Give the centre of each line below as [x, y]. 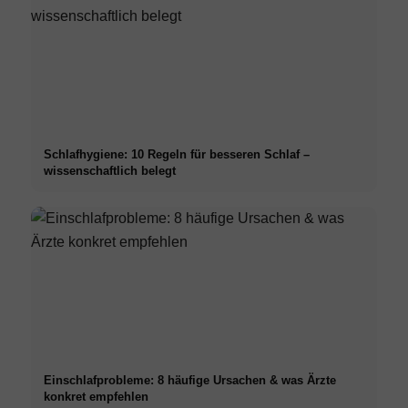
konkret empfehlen [96, 396]
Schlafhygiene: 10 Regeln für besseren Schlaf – [176, 155]
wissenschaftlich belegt [109, 171]
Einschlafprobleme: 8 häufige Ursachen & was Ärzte [189, 380]
